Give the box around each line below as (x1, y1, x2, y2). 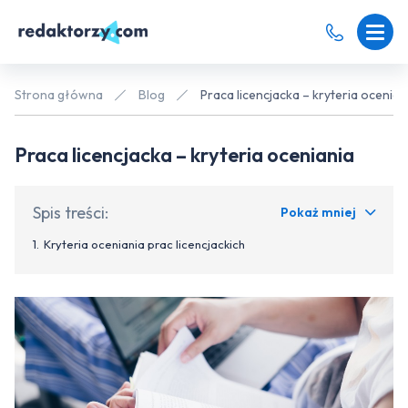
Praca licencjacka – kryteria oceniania (15, 142, 354, 168)
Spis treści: (33, 202, 108, 223)
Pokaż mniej (280, 204, 356, 220)
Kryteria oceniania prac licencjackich (44, 237, 245, 251)
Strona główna (15, 87, 103, 103)
